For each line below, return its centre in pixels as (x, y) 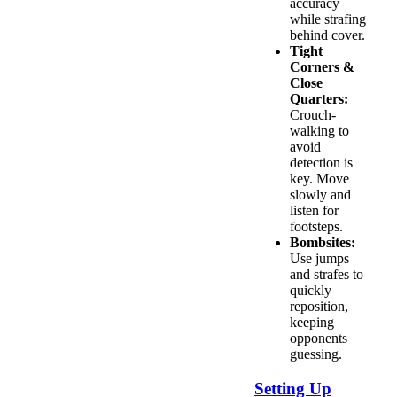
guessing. (316, 354)
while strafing (328, 19)
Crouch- (313, 114)
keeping (312, 322)
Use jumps (319, 258)
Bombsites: (323, 242)
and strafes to (327, 274)
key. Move (319, 178)
